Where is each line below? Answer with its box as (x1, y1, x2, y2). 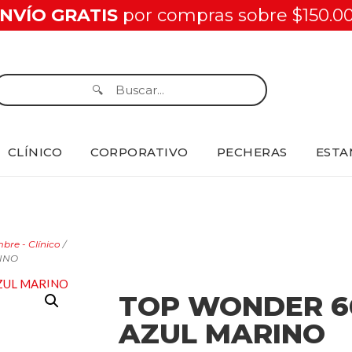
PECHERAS (216, 145, 288, 159)
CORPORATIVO (90, 145, 189, 159)
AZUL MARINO (118, 316, 325, 350)
